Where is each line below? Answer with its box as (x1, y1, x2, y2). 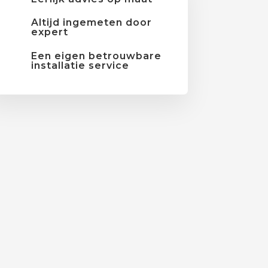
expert (31, 26, 69, 38)
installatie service (31, 60, 130, 72)
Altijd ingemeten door (31, 17, 153, 29)
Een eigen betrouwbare (31, 50, 162, 62)
